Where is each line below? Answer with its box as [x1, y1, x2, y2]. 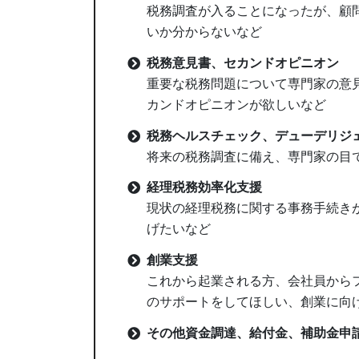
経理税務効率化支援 [147, 180, 262, 195]
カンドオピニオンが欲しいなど [147, 97, 326, 111]
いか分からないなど [147, 25, 262, 39]
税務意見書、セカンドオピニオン [147, 55, 339, 70]
